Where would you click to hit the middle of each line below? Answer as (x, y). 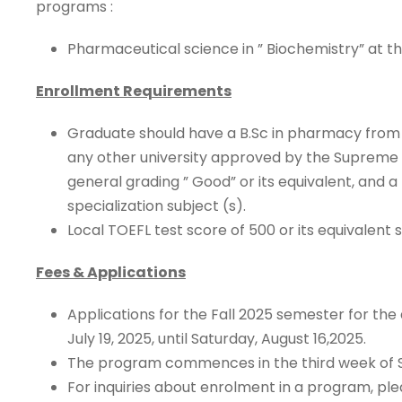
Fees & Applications (111, 272)
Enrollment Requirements (134, 91)
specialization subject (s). (157, 206)
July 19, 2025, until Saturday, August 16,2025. (217, 339)
